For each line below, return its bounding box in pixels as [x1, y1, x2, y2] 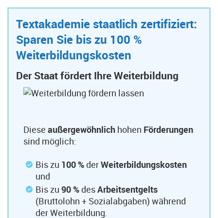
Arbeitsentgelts [97, 183, 158, 195]
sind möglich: [23, 135, 76, 147]
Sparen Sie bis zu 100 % [16, 32, 142, 47]
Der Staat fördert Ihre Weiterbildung [16, 69, 179, 82]
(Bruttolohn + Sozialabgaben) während [36, 195, 186, 207]
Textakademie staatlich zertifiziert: [16, 16, 197, 32]
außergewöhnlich [48, 124, 117, 135]
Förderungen [144, 124, 193, 135]
